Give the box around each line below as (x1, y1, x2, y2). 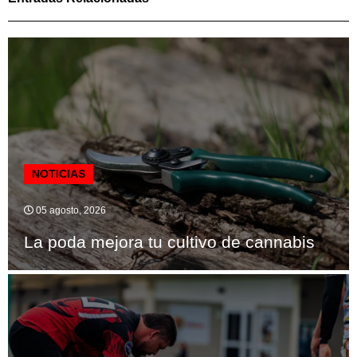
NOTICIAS (32, 167, 85, 181)
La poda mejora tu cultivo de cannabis (24, 233, 315, 252)
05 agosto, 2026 (33, 205, 106, 217)
